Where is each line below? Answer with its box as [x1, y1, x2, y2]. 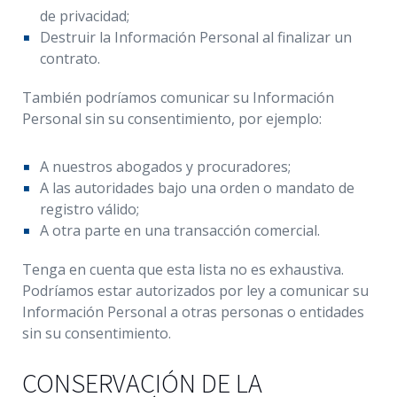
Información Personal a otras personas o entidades [22, 302, 364, 322]
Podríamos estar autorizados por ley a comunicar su [22, 281, 369, 300]
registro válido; [40, 199, 139, 219]
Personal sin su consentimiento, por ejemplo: [22, 109, 322, 128]
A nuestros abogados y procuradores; [40, 157, 291, 176]
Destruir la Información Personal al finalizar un [40, 27, 352, 47]
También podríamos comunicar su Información [22, 88, 334, 107]
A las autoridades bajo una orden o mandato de [40, 178, 354, 198]
